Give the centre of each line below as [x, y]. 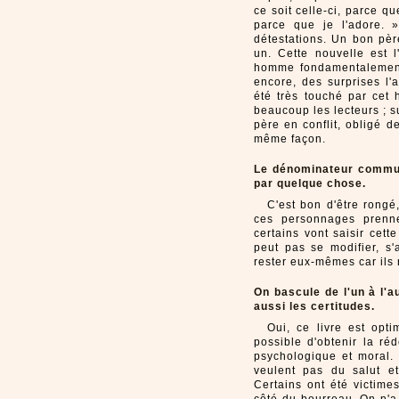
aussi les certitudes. [314, 306]
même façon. [290, 139]
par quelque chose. [310, 183]
